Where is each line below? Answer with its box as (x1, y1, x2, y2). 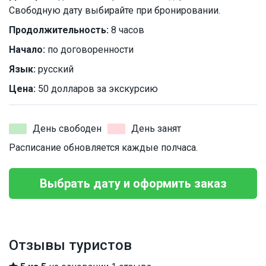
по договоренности (45, 44, 134, 56)
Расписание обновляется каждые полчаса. (9, 142, 198, 154)
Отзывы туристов (9, 237, 132, 254)
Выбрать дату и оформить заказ (39, 176, 227, 191)
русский (36, 64, 74, 75)
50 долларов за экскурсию (36, 83, 158, 95)
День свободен (33, 123, 102, 135)
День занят (131, 123, 181, 135)
